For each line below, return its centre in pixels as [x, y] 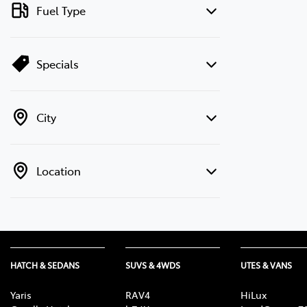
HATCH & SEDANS [45, 265]
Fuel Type [61, 10]
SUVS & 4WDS [153, 265]
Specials [58, 63]
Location [59, 170]
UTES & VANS [266, 265]
